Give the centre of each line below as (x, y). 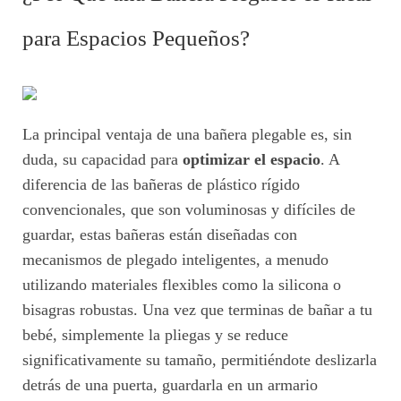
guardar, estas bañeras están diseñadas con (160, 234)
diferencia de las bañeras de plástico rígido (161, 184)
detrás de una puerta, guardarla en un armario (170, 384)
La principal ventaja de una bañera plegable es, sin (187, 134)
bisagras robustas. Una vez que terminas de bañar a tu (197, 309)
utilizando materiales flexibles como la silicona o (182, 284)
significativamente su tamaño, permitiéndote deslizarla (200, 359)
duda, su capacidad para (102, 159)
